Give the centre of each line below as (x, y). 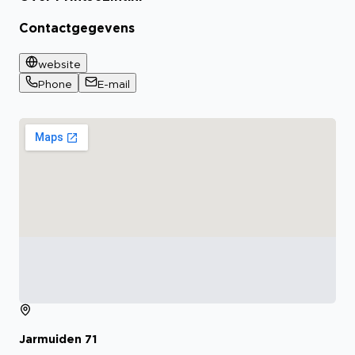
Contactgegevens (77, 28)
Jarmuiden (50, 338)
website (59, 64)
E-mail (114, 84)
